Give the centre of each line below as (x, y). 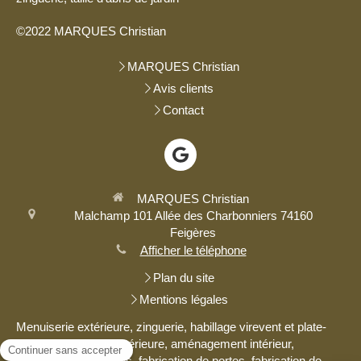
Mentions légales (183, 300)
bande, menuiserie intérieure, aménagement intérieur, (155, 344)
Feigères (193, 232)
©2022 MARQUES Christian (91, 31)
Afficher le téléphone (193, 251)
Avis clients (183, 89)
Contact (183, 110)
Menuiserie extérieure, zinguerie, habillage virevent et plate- (171, 327)
